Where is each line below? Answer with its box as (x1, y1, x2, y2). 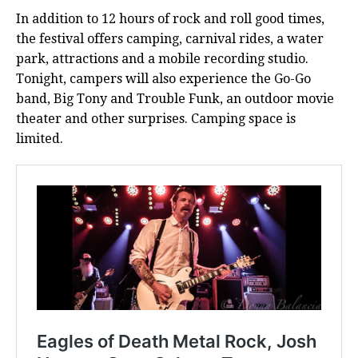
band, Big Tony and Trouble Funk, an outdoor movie (16, 91, 334, 107)
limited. (16, 131, 63, 147)
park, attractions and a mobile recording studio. (16, 51, 308, 67)
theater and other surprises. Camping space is (16, 111, 296, 127)
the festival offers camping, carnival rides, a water (16, 31, 324, 47)
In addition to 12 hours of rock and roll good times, (16, 11, 324, 27)
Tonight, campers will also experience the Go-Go (16, 71, 311, 87)
